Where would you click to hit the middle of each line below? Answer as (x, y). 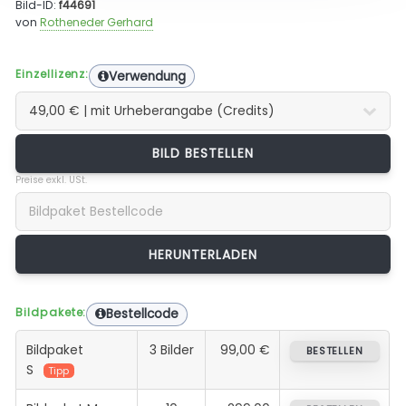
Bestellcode (143, 314)
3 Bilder (171, 349)
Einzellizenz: (53, 73)
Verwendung (147, 76)
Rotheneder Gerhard (97, 23)
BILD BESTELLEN (203, 153)
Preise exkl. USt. (52, 179)
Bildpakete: (51, 312)
